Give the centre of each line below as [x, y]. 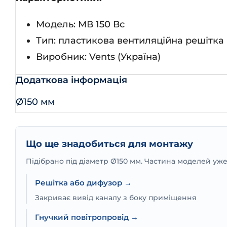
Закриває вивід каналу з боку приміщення [116, 197]
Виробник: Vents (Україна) [98, 56]
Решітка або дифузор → [83, 182]
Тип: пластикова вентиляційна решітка [130, 40]
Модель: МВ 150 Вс [80, 24]
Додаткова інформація [71, 80]
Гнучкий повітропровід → [87, 217]
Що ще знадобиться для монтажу [109, 144]
